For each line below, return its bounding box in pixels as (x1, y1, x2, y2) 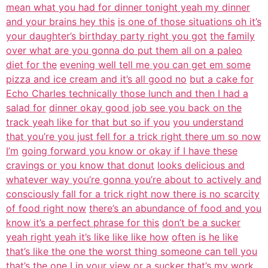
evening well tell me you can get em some (60, 59, 251, 71)
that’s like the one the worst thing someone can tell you (6, 245, 257, 257)
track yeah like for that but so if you (6, 116, 170, 128)
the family (210, 30, 255, 42)
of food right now (6, 202, 86, 214)
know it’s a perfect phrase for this (6, 217, 159, 229)
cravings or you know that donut (6, 159, 154, 171)
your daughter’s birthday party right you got (6, 30, 207, 42)
